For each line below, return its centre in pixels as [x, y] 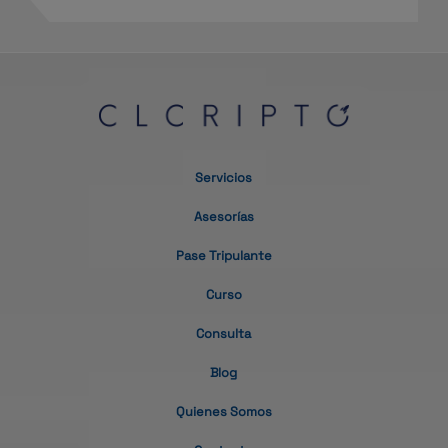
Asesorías [223, 217]
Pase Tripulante [223, 256]
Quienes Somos [223, 412]
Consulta [224, 334]
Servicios [224, 178]
